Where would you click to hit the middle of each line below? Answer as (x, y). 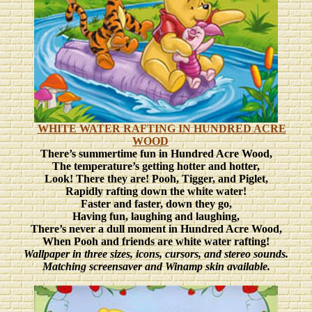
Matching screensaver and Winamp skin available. (156, 266)
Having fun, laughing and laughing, (156, 216)
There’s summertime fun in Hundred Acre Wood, (156, 154)
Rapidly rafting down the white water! (156, 191)
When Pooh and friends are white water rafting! (156, 241)
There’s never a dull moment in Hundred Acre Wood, (156, 229)
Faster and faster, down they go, (156, 204)
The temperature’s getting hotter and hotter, (156, 166)
